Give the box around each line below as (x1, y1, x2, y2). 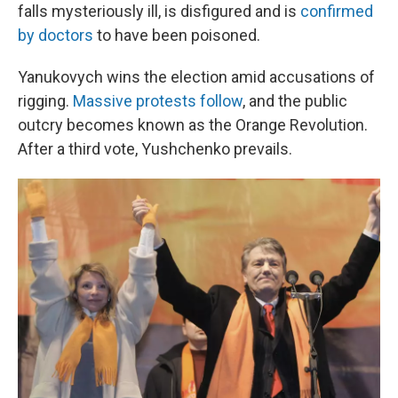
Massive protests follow (73, 91, 243, 110)
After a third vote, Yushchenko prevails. (18, 139, 292, 158)
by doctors (18, 25, 93, 44)
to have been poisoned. (93, 25, 260, 44)
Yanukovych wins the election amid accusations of (18, 67, 375, 86)
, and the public (243, 91, 347, 110)
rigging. (18, 91, 73, 110)
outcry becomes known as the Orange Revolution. (18, 115, 368, 134)
